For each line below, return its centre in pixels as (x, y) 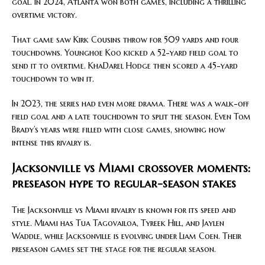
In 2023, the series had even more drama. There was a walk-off (130, 103)
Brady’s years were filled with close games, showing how (119, 129)
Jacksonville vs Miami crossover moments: (131, 168)
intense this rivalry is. (51, 142)
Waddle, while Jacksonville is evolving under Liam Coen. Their (127, 236)
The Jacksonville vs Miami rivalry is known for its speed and (124, 210)
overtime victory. (44, 14)
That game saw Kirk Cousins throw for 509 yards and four (125, 39)
